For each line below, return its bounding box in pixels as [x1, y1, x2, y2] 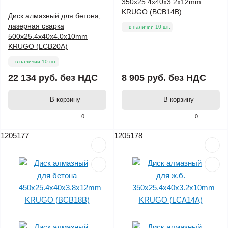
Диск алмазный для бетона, [8, 12, 101, 20]
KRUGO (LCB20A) [8, 42, 68, 51]
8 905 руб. [122, 73, 166, 83]
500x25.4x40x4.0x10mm [8, 32, 88, 41]
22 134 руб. [8, 73, 58, 83]
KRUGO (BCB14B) [122, 8, 182, 16]
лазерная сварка [8, 22, 64, 31]
